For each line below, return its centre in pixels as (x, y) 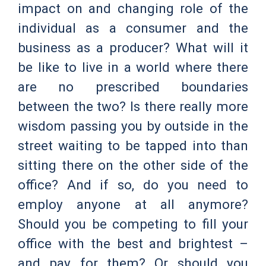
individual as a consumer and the (133, 28)
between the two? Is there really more (133, 106)
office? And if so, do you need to (133, 184)
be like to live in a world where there (133, 67)
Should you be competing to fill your (133, 224)
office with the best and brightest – (133, 243)
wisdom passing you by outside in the (133, 126)
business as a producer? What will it (133, 47)
